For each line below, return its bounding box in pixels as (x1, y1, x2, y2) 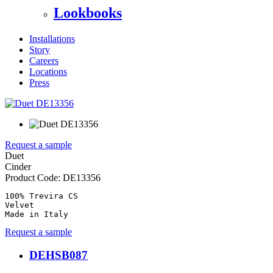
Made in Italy (5, 209, 68, 219)
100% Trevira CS (5, 191, 78, 200)
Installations (29, 33, 75, 44)
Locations (29, 66, 67, 77)
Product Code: (5, 172, 63, 183)
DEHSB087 (29, 249, 88, 262)
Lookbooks (54, 4, 122, 21)
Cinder (5, 161, 31, 172)
